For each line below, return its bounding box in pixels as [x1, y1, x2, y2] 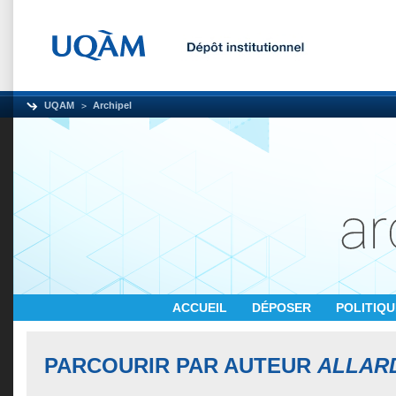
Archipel [93, 100, 132, 110]
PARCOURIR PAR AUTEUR [44, 354, 317, 377]
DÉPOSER [252, 301, 315, 315]
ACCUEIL [172, 301, 231, 315]
